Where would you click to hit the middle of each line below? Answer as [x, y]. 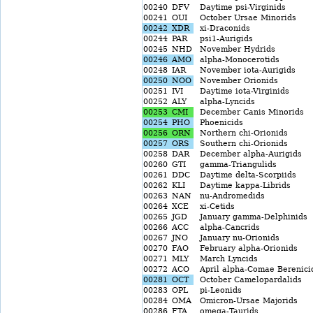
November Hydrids [235, 49]
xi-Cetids [214, 206]
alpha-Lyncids [225, 102]
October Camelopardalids [248, 280]
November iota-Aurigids [245, 70]
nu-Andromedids [230, 196]
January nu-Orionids [237, 238]
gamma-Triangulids [235, 165]
